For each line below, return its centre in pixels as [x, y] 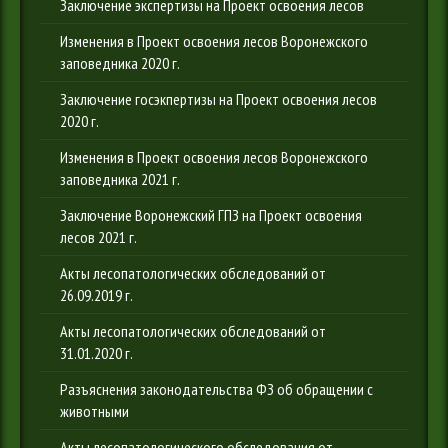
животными [94, 411]
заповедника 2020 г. [120, 63]
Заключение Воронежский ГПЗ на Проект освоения [211, 215]
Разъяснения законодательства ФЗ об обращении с [216, 389]
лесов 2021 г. [98, 237]
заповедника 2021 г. [120, 179]
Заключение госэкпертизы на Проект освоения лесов [218, 99]
